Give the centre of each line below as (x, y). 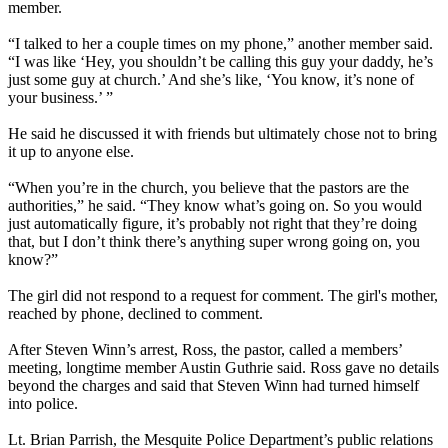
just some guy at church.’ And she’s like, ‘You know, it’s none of (211, 79)
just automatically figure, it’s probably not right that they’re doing (212, 223)
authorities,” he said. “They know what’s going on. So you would (215, 205)
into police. (43, 403)
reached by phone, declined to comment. (135, 313)
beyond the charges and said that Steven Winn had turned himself (213, 385)
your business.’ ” (60, 97)
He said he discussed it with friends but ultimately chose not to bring (222, 133)
